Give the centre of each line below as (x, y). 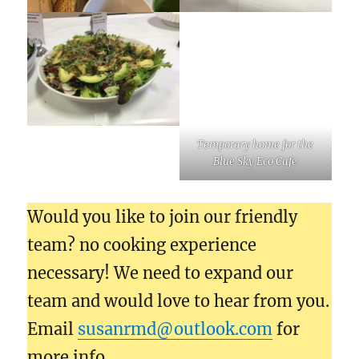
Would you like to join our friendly (163, 216)
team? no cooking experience (142, 244)
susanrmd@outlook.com (175, 329)
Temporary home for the (256, 144)
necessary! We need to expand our (161, 272)
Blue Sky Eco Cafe (256, 161)
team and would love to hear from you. (179, 301)
